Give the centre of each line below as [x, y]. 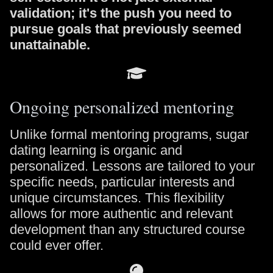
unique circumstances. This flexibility [117, 198]
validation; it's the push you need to [121, 13]
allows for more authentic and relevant [121, 214]
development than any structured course [127, 229]
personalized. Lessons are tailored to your [132, 166]
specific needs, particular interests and [122, 182]
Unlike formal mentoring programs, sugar [129, 134]
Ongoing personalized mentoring [122, 107]
